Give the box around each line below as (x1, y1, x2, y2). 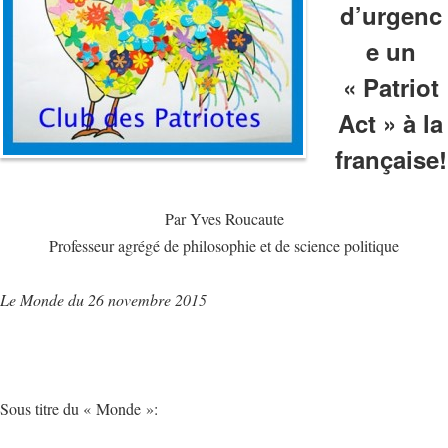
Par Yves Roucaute (164, 207, 284, 229)
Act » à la (338, 106, 444, 141)
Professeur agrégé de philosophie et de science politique (49, 234, 399, 256)
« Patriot (342, 70, 439, 105)
